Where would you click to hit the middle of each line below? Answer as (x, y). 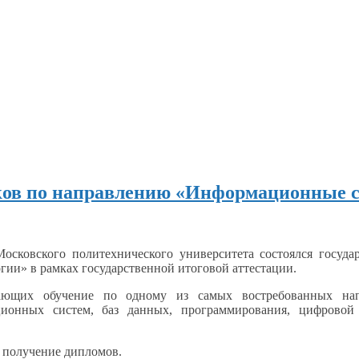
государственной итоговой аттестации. (188, 268)
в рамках (54, 268)
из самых (205, 295)
